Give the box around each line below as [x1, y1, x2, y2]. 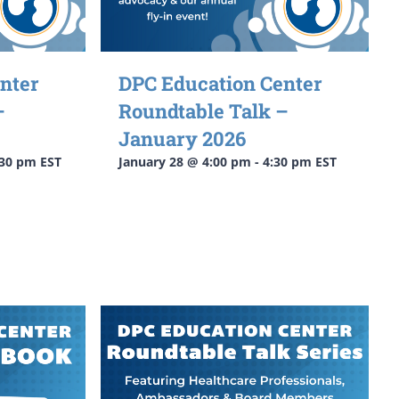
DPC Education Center [118, 69, 322, 96]
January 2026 [118, 125, 246, 151]
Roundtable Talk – [118, 97, 289, 124]
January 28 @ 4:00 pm [118, 152, 251, 170]
